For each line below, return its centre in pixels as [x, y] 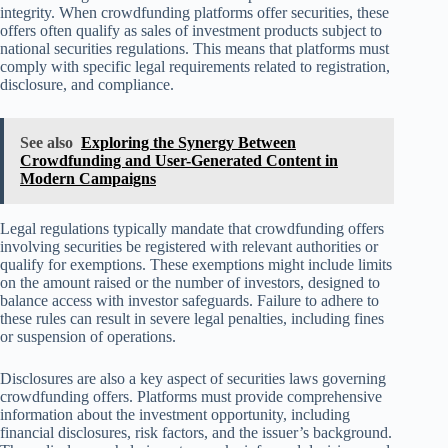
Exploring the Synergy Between [188, 143]
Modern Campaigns [88, 179]
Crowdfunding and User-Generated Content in [179, 161]
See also [46, 143]
